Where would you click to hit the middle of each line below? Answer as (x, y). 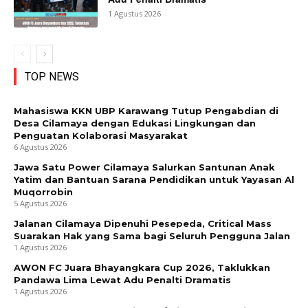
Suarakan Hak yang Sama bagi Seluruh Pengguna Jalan (152, 236)
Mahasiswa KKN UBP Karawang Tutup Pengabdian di (146, 111)
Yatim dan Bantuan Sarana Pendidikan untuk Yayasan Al (154, 180)
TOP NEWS (52, 77)
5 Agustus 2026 (40, 203)
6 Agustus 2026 (40, 147)
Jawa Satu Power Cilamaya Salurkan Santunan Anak (144, 167)
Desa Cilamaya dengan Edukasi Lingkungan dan (135, 123)
